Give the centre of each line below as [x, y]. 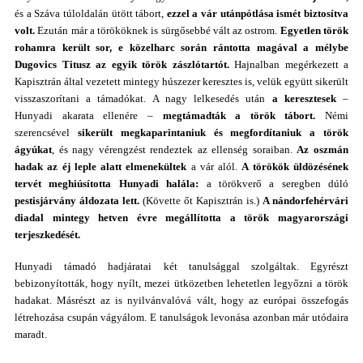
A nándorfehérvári [305, 201]
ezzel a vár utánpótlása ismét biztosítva [258, 13]
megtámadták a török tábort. [243, 115]
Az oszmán [323, 149]
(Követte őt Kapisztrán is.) [201, 201]
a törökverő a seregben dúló [273, 184]
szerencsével [42, 132]
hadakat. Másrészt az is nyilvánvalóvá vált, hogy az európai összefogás [181, 300]
